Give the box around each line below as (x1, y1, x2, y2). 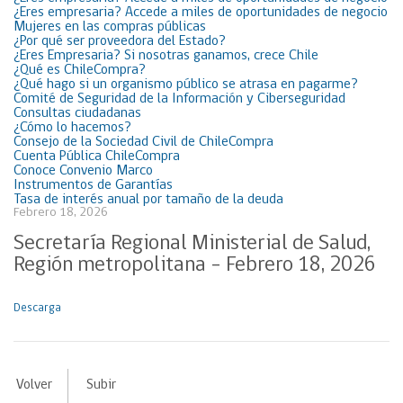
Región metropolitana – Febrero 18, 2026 (13, 255, 376, 276)
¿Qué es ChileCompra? (13, 63, 146, 77)
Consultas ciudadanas (13, 106, 141, 121)
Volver (15, 378, 52, 392)
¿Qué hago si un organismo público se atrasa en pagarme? (13, 77, 358, 92)
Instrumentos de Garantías (13, 178, 173, 193)
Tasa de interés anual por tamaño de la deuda (13, 193, 283, 207)
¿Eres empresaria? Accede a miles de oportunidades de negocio (13, 5, 388, 20)
